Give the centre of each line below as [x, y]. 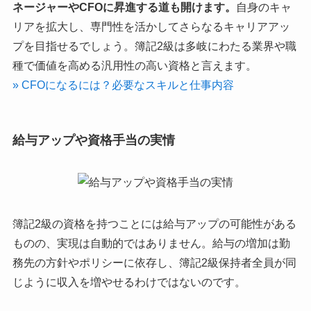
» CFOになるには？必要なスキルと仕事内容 [123, 85]
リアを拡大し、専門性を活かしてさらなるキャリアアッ [151, 26]
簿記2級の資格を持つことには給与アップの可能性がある [154, 224]
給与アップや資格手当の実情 [93, 140]
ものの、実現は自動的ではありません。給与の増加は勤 [151, 243]
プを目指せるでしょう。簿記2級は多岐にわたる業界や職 [154, 46]
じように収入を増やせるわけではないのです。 [129, 282]
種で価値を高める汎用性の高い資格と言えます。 [134, 65]
